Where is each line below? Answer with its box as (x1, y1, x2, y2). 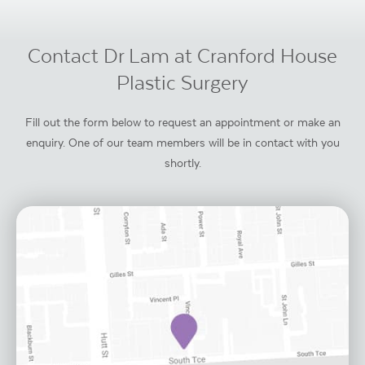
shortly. (164, 156, 201, 169)
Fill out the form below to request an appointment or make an (24, 115, 341, 129)
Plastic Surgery (117, 70, 248, 94)
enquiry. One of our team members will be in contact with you (25, 135, 340, 149)
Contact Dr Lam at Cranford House (28, 43, 337, 67)
